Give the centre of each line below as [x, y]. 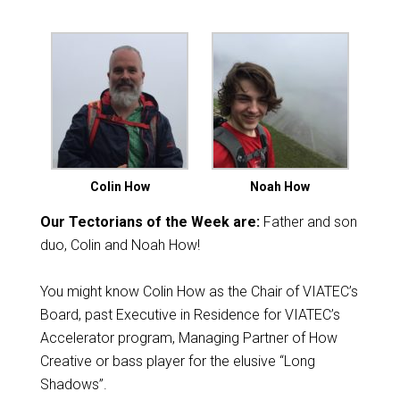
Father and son [308, 222]
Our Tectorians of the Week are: [150, 222]
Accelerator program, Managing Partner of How [188, 338]
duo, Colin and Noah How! [120, 245]
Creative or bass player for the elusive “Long [177, 361]
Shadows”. [73, 384]
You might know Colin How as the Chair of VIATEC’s [199, 292]
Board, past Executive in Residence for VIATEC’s [190, 315]
